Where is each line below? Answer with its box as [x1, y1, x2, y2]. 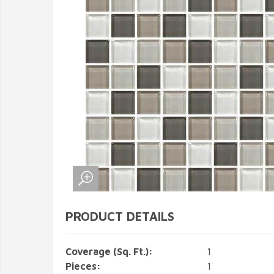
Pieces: [65, 261, 101, 272]
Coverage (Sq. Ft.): [65, 246, 153, 257]
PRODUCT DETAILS [65, 209, 174, 223]
